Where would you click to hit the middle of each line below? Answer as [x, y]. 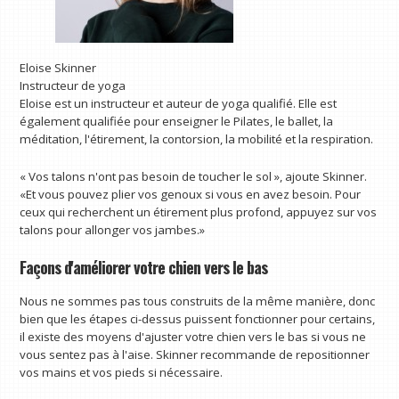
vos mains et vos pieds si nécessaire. [122, 372]
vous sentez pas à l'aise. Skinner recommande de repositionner [195, 354]
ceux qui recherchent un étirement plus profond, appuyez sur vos [199, 212]
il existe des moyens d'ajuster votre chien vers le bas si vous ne [193, 336]
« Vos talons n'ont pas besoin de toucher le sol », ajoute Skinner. [194, 177]
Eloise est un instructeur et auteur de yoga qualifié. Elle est [179, 104]
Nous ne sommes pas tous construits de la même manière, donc [198, 301]
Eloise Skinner [58, 68]
